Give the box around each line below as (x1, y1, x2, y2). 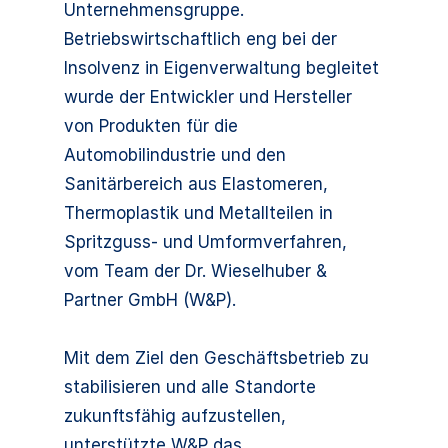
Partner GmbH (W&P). (64, 290, 236, 310)
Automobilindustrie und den (64, 145, 286, 165)
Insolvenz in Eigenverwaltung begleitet (64, 58, 379, 78)
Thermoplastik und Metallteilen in (64, 203, 333, 223)
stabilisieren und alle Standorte (64, 377, 316, 397)
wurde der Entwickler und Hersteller (64, 87, 352, 107)
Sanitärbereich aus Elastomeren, (64, 174, 328, 194)
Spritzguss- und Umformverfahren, (64, 232, 347, 252)
